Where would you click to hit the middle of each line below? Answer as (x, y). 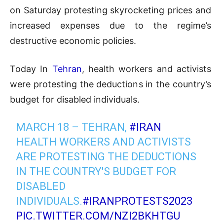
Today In (31, 69)
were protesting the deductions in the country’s (110, 84)
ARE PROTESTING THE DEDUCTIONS (106, 157)
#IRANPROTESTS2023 (138, 201)
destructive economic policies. (73, 41)
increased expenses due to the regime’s (110, 26)
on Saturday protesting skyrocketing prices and (110, 10)
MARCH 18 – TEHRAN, (73, 127)
